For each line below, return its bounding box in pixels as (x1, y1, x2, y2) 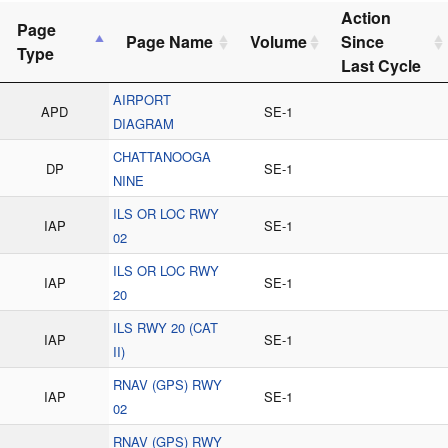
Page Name (126, 29, 213, 53)
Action (341, 5, 391, 29)
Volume (250, 29, 307, 53)
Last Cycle (341, 53, 421, 77)
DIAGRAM (113, 113, 174, 133)
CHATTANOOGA (113, 146, 211, 166)
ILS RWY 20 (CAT (113, 317, 218, 337)
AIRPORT (113, 89, 171, 109)
